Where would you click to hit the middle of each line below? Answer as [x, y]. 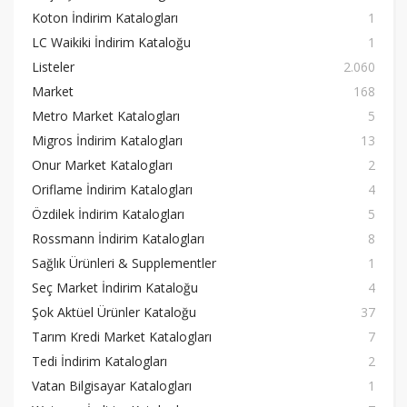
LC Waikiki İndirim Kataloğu [111, 42]
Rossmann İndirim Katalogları [118, 238]
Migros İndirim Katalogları [107, 140]
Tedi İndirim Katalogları [99, 361]
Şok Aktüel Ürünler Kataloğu [114, 312]
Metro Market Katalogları [106, 116]
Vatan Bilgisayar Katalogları [112, 386]
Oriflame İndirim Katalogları [112, 189]
